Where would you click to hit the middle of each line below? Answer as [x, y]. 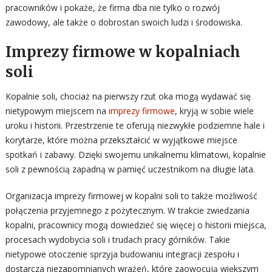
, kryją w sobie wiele [214, 111]
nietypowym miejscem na [57, 111]
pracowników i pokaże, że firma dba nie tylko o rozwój [112, 8]
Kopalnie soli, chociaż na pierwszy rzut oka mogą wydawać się [128, 96]
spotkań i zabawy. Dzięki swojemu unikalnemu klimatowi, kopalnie [135, 155]
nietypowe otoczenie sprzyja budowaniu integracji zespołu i [122, 254]
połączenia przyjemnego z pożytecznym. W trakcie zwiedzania [127, 210]
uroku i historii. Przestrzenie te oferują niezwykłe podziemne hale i [135, 125]
